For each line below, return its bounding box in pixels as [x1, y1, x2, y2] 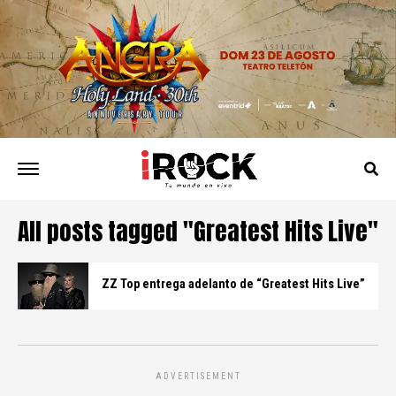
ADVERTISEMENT [155, 371, 241, 381]
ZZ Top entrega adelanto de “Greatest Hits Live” [102, 276, 365, 292]
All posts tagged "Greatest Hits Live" [18, 212, 378, 249]
